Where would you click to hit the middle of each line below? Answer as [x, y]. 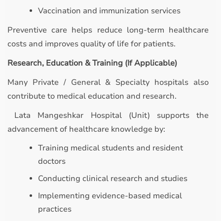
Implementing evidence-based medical [110, 196]
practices [55, 209]
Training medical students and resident [110, 148]
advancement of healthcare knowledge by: [86, 129]
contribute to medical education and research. [92, 96]
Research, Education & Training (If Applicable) [92, 63]
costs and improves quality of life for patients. [92, 44]
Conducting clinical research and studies [113, 179]
